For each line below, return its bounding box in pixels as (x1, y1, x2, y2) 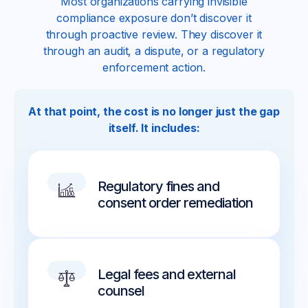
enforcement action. (102, 60, 206, 75)
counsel (98, 283, 145, 300)
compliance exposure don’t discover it (56, 11, 252, 25)
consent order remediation (98, 195, 254, 212)
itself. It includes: (108, 121, 200, 135)
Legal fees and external (98, 266, 236, 283)
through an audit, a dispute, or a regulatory (43, 44, 265, 58)
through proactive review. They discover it (45, 27, 263, 42)
